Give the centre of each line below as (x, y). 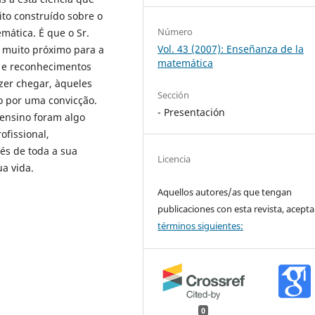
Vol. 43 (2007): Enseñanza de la (231, 49)
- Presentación (192, 112)
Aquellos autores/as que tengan (225, 192)
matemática (186, 63)
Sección (174, 95)
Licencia (174, 159)
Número (175, 32)
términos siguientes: (201, 226)
